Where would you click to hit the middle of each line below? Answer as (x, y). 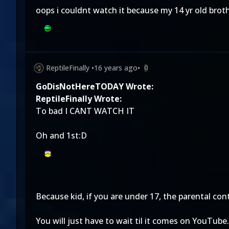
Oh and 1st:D (61, 135)
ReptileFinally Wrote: (79, 99)
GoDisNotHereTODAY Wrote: (95, 86)
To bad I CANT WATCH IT (85, 111)
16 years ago (116, 68)
